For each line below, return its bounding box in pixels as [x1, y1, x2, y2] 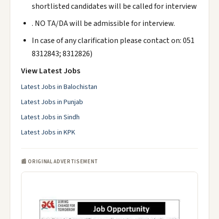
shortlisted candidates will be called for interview [32, 1, 197, 12]
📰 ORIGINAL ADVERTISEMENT [21, 158, 98, 165]
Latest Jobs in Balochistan [21, 82, 97, 92]
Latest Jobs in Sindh [21, 112, 80, 122]
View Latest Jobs [21, 66, 80, 76]
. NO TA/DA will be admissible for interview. [32, 18, 175, 29]
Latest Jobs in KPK [21, 128, 75, 137]
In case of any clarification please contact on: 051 [32, 35, 195, 46]
